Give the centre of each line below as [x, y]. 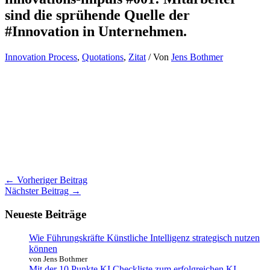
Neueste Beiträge [46, 214]
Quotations [103, 57]
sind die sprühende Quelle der [97, 15]
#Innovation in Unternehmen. [96, 32]
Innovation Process [41, 57]
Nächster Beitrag [38, 191]
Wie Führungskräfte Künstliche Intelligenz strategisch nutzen [144, 237]
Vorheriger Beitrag [51, 180]
